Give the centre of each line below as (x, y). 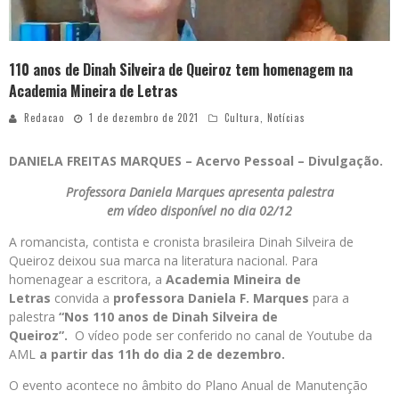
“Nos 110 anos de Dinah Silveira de (168, 316)
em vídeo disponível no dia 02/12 (199, 210)
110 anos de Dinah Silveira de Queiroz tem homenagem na (181, 69)
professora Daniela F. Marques (211, 297)
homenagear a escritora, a (87, 279)
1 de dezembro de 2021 (144, 117)
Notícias (286, 117)
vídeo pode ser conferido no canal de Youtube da (230, 335)
